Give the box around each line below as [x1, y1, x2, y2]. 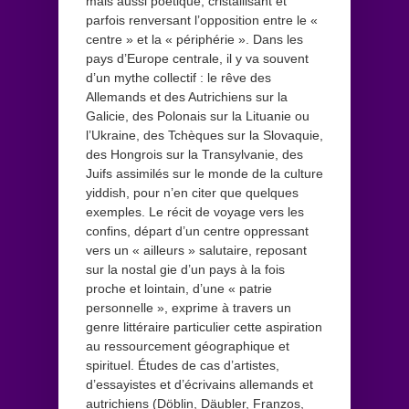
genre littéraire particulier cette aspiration [86, 319, 322, 334]
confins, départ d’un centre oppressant [86, 223, 309, 238]
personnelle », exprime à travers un [86, 299, 291, 315]
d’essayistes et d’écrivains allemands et [86, 376, 313, 392]
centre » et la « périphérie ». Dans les [86, 31, 303, 47]
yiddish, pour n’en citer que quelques [86, 184, 299, 200]
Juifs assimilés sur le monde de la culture [86, 165, 323, 181]
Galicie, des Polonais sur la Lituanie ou [86, 108, 309, 123]
